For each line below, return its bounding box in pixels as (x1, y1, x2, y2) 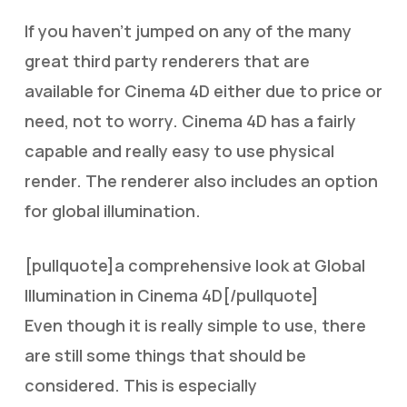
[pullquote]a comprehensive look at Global (24, 254, 365, 276)
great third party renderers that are (24, 50, 310, 72)
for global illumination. (24, 200, 201, 222)
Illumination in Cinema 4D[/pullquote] (24, 284, 319, 306)
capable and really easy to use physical (24, 140, 334, 162)
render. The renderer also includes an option (24, 170, 378, 192)
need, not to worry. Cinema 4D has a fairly (24, 110, 356, 132)
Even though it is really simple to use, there (24, 314, 366, 336)
